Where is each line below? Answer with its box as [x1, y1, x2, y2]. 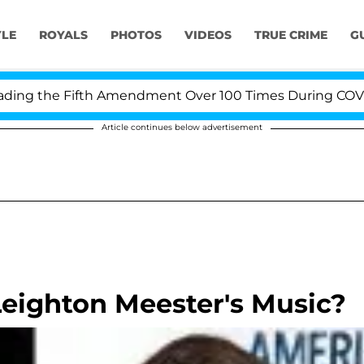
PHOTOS [110, 28, 162, 43]
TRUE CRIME [253, 28, 327, 43]
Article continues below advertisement [102, 122, 262, 132]
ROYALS [38, 28, 88, 43]
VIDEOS [184, 28, 232, 43]
